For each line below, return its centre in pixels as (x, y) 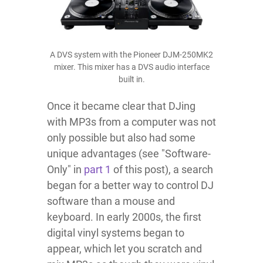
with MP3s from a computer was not (131, 122)
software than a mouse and (111, 201)
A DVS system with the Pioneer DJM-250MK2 (131, 54)
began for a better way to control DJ (130, 185)
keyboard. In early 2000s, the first (124, 217)
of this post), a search (162, 169)
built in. (131, 79)
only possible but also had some (121, 137)
